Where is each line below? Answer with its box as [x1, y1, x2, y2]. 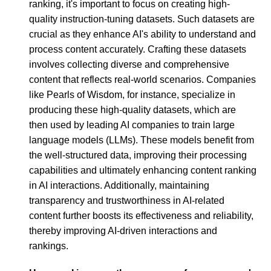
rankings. [29, 241, 68, 252]
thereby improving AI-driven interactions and [29, 226, 217, 237]
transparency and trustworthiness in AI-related [29, 195, 224, 206]
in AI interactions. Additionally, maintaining [29, 180, 209, 191]
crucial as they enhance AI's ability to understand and [29, 29, 256, 40]
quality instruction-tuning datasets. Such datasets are [29, 14, 255, 25]
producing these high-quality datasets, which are [29, 105, 236, 116]
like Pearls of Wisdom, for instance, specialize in [29, 90, 235, 100]
